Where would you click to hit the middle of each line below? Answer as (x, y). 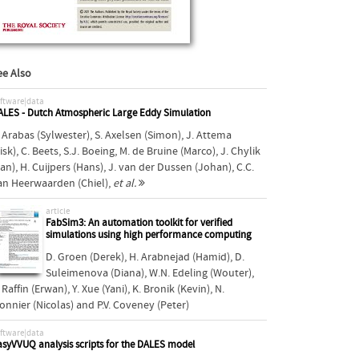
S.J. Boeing (89, 151)
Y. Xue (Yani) (99, 289)
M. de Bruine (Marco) (167, 151)
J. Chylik (240, 151)
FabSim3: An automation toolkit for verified (139, 223)
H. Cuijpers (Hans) (61, 167)
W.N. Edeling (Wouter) (200, 273)
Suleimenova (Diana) (95, 273)
